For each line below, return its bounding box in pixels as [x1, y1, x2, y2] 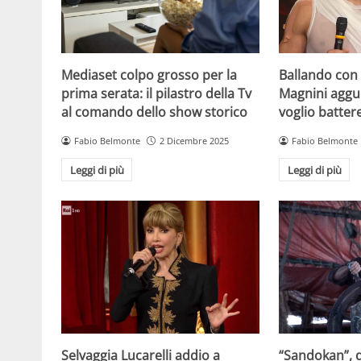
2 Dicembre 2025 [159, 135, 229, 147]
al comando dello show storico [61, 103, 247, 122]
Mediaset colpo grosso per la [61, 66, 237, 85]
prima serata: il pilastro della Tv [61, 85, 251, 103]
